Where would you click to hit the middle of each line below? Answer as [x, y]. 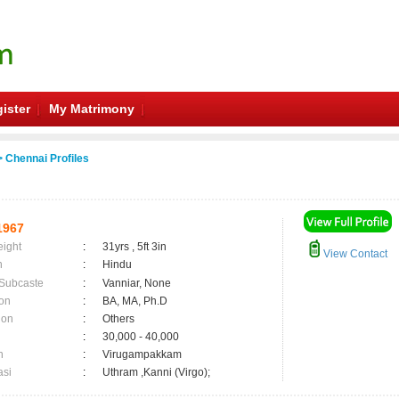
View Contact [354, 254]
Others [118, 319]
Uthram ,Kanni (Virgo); [156, 372]
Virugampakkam [145, 354]
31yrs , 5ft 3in [134, 247]
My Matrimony [92, 109]
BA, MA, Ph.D [135, 301]
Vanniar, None [137, 283]
